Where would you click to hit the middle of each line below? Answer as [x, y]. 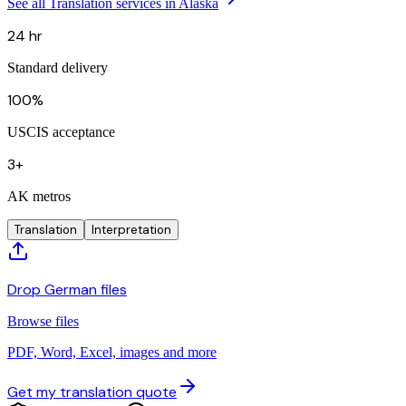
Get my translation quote [92, 391]
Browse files [43, 321]
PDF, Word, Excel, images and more [112, 352]
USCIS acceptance [61, 131]
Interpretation [131, 229]
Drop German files [67, 289]
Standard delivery [58, 67]
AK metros [39, 196]
